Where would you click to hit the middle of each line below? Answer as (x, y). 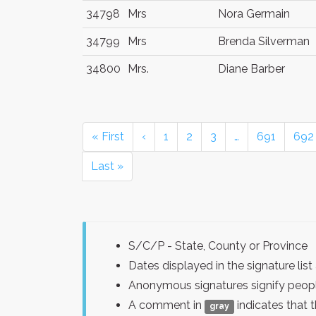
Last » (107, 166)
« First (108, 136)
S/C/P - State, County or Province (218, 246)
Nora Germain (254, 14)
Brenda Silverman (264, 41)
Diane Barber (251, 69)
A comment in (166, 305)
